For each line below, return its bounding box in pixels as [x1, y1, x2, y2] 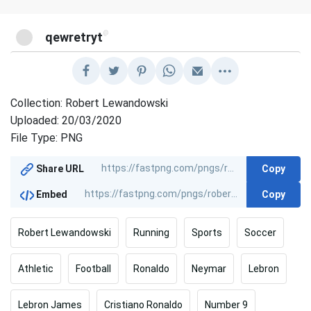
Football [76, 262, 111, 274]
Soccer [244, 226, 276, 238]
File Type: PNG [10, 131, 83, 144]
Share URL [34, 163, 85, 175]
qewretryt [45, 29, 103, 44]
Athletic [18, 262, 53, 274]
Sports [192, 226, 222, 238]
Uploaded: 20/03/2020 [10, 113, 122, 127]
